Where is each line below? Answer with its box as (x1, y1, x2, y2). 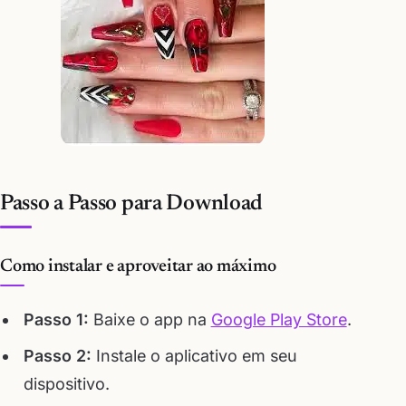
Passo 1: (23, 310, 89, 330)
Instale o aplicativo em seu (91, 345, 297, 365)
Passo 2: (23, 345, 92, 365)
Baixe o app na (88, 310, 211, 330)
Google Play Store (210, 310, 347, 330)
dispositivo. (23, 373, 110, 393)
